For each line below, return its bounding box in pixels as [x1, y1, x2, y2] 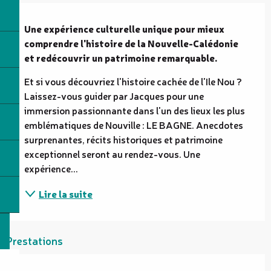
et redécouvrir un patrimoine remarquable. [24, 50, 217, 64]
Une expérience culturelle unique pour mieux [24, 21, 224, 35]
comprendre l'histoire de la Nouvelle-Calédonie [24, 36, 238, 50]
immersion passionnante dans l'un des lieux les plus [24, 103, 245, 117]
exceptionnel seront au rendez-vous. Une [24, 146, 200, 160]
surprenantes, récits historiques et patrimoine [24, 132, 223, 146]
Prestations [6, 232, 63, 247]
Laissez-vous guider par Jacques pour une [24, 88, 204, 102]
